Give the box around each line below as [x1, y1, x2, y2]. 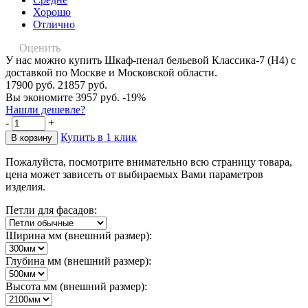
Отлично [33, 18, 75, 30]
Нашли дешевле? [5, 103, 85, 115]
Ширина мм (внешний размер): [5, 229, 152, 241]
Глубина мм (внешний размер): [5, 254, 151, 267]
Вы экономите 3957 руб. [5, 91, 120, 103]
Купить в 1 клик [60, 131, 137, 143]
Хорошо [33, 5, 71, 18]
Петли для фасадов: [5, 203, 97, 216]
